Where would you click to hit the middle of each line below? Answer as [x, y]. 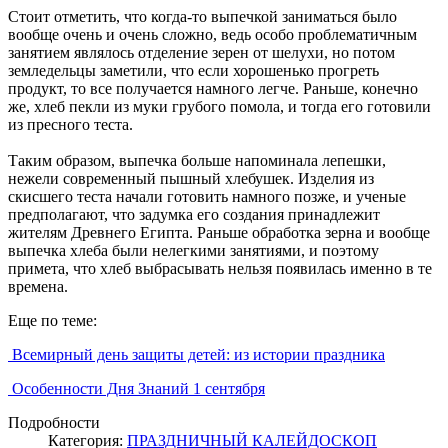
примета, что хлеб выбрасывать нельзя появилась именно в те [220, 268]
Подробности [54, 422]
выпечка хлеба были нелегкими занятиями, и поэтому [193, 250]
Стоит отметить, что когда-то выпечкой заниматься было [202, 16]
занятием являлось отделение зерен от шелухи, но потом [201, 52]
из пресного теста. [72, 124]
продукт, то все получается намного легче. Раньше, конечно [213, 88]
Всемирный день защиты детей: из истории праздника [196, 354]
